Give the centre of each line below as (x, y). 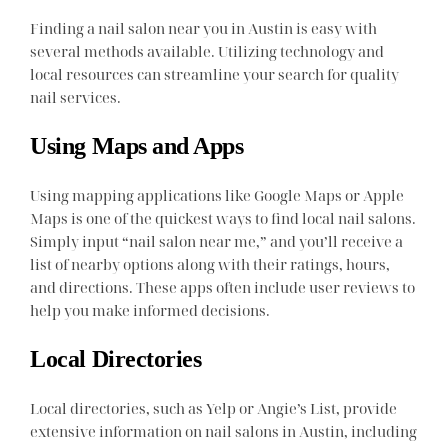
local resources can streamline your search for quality (215, 73)
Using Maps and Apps (137, 145)
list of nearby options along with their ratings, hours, (210, 263)
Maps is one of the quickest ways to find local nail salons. (223, 217)
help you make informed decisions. (150, 309)
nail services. (76, 96)
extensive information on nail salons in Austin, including (224, 430)
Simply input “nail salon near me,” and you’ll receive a (217, 240)
